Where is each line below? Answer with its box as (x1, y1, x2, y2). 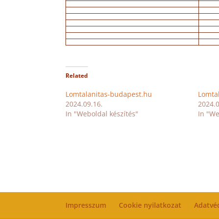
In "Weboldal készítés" (66, 109, 139, 118)
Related (66, 71, 88, 80)
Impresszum (66, 200, 107, 210)
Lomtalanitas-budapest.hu (66, 89, 153, 99)
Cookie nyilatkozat (119, 200, 182, 210)
